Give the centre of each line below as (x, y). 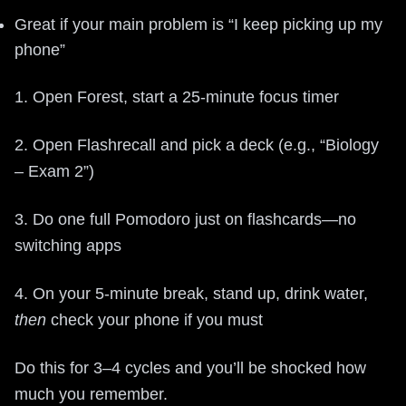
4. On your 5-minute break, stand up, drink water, (191, 293)
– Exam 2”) (54, 171)
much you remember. (91, 394)
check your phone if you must (155, 319)
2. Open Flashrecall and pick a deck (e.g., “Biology (197, 145)
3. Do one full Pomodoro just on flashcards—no (185, 219)
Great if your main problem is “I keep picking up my (198, 24)
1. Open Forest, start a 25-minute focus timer (177, 97)
